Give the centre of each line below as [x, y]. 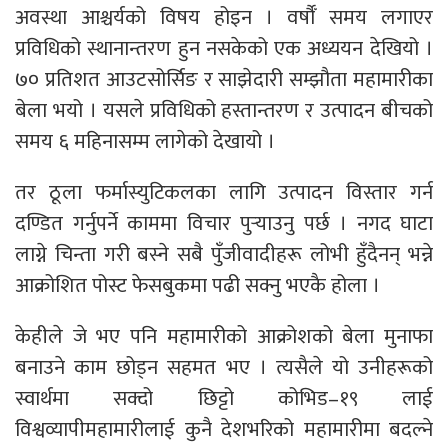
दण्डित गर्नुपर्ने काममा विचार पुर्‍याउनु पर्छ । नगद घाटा [224, 223]
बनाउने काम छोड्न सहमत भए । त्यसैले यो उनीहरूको [224, 367]
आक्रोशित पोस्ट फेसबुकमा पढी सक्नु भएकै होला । [197, 285]
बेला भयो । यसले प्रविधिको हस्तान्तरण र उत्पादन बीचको [224, 110]
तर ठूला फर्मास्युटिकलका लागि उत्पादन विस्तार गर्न [224, 192]
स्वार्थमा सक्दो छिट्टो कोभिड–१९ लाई [224, 398]
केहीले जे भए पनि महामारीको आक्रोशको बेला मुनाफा [224, 336]
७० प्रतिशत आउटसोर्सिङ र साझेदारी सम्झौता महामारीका [224, 79]
